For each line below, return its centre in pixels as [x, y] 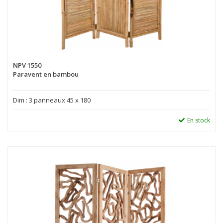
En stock [199, 120]
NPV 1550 [27, 65]
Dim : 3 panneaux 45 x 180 [52, 100]
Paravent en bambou [46, 74]
